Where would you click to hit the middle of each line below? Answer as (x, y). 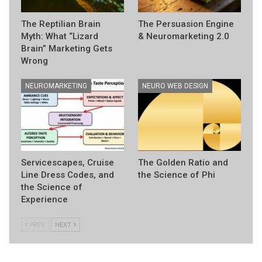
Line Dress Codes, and (68, 175)
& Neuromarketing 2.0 (184, 36)
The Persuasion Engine (186, 24)
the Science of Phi (177, 175)
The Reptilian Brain (61, 24)
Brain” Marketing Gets (67, 48)
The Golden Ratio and (183, 162)
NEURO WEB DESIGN (175, 86)
